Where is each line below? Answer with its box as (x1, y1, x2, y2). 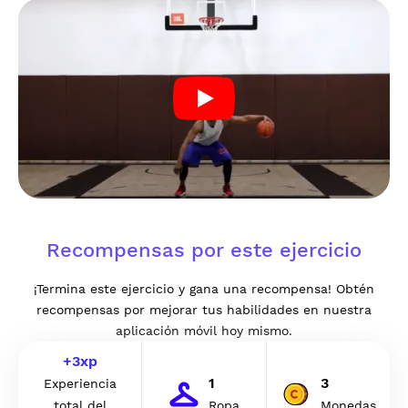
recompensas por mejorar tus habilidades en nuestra (36, 302, 372, 317)
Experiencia (43, 376, 117, 391)
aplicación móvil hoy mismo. (116, 323, 292, 338)
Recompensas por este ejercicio (46, 239, 362, 261)
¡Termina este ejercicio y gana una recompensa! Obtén (34, 281, 374, 296)
